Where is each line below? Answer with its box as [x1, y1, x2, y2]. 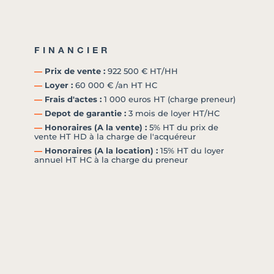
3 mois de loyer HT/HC [126, 109, 220, 119]
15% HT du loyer [158, 146, 224, 156]
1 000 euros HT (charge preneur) [102, 95, 235, 105]
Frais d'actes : [42, 95, 102, 105]
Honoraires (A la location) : [42, 146, 158, 156]
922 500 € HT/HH [105, 67, 178, 76]
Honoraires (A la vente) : [42, 123, 147, 133]
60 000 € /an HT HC [73, 81, 157, 91]
